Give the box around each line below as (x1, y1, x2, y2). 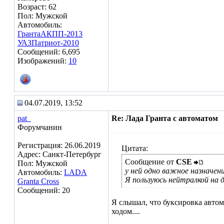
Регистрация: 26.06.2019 (17, 141, 100, 149)
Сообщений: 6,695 (17, 47, 80, 56)
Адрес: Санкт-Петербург (17, 150, 101, 158)
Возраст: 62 (17, 2, 56, 11)
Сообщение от (125, 157, 176, 166)
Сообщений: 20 (17, 186, 70, 194)
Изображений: (17, 56, 68, 65)
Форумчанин (17, 123, 62, 131)
